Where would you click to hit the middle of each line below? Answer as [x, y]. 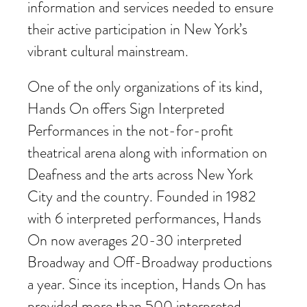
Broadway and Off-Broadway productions [150, 262]
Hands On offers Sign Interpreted [126, 109]
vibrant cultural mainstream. [108, 51]
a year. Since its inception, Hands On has [147, 284]
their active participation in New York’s [137, 29]
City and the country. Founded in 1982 [142, 197]
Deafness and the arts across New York [140, 175]
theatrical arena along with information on [147, 153]
